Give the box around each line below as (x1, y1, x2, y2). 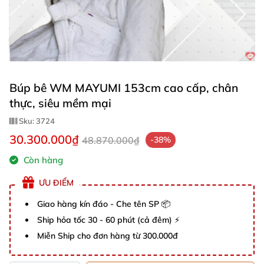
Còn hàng (21, 154, 63, 166)
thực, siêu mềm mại (9, 96, 111, 110)
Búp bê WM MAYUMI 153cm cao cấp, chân (9, 81, 238, 95)
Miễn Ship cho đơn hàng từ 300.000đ (37, 230, 178, 241)
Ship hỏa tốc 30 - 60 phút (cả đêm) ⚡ (37, 214, 180, 225)
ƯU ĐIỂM (39, 177, 74, 188)
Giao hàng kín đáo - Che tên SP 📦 (37, 199, 170, 209)
